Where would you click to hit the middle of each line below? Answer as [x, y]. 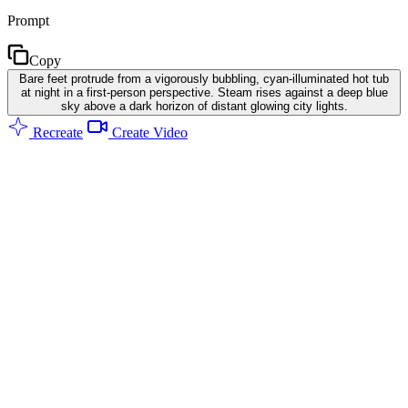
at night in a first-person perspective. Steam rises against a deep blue [204, 92]
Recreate [56, 132]
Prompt [28, 20]
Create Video [148, 132]
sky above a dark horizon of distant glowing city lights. [204, 106]
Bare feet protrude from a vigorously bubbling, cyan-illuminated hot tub [204, 78]
